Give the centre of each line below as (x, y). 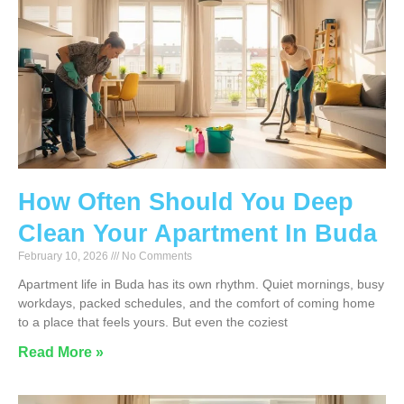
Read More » (61, 353)
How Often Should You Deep (186, 202)
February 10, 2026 (64, 257)
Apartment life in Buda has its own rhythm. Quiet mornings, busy (201, 285)
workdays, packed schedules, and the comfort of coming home (197, 303)
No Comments (156, 257)
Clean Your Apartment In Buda (197, 234)
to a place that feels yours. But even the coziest (153, 322)
